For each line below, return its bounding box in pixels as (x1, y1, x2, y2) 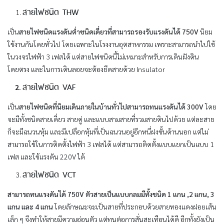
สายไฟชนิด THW (22, 3, 79, 19)
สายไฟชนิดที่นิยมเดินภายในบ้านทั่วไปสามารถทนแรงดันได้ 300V (19, 102, 205, 111)
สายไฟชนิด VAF (22, 78, 75, 94)
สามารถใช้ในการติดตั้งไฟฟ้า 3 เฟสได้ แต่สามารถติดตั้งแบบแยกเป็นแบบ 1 (7, 139, 214, 149)
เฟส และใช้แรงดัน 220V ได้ (7, 152, 85, 161)
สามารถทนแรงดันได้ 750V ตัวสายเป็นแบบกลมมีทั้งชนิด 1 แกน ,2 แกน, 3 (7, 189, 214, 199)
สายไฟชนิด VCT (22, 166, 76, 181)
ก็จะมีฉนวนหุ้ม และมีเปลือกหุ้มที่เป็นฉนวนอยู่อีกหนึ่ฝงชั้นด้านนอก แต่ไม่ (7, 127, 208, 136)
